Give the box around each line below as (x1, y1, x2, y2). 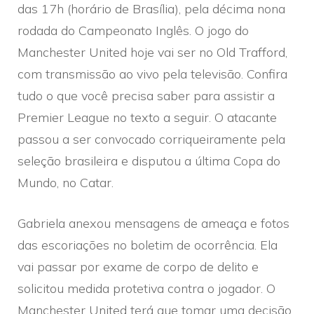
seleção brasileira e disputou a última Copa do (18, 152, 280, 169)
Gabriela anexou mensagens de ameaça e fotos (18, 214, 289, 231)
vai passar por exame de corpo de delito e (18, 258, 259, 275)
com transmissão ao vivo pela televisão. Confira (18, 65, 287, 82)
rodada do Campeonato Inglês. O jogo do (18, 22, 249, 39)
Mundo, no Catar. (18, 174, 114, 191)
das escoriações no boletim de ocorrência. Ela (18, 236, 278, 253)
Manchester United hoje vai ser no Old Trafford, (18, 43, 287, 60)
